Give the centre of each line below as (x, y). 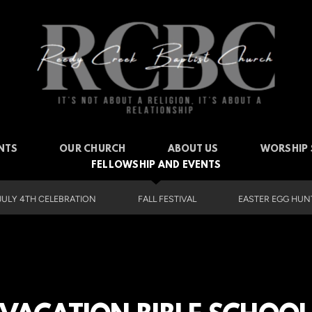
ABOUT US (193, 149)
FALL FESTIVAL (167, 199)
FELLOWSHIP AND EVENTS (156, 165)
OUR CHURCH (93, 149)
